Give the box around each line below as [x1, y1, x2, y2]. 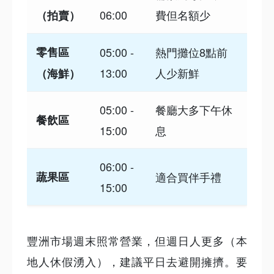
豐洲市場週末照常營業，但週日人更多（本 [27, 232, 247, 248]
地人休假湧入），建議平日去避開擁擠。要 [27, 253, 247, 269]
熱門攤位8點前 [155, 44, 228, 60]
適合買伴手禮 [155, 169, 221, 185]
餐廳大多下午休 [155, 102, 232, 117]
